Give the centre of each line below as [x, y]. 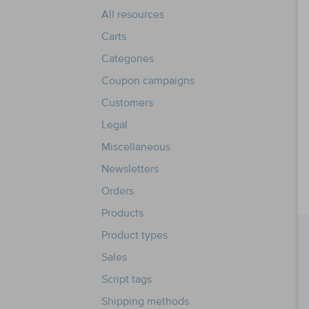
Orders [118, 191]
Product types [134, 235]
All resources [133, 14]
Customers [127, 103]
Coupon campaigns [148, 81]
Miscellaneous [136, 147]
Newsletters [130, 169]
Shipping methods [145, 301]
